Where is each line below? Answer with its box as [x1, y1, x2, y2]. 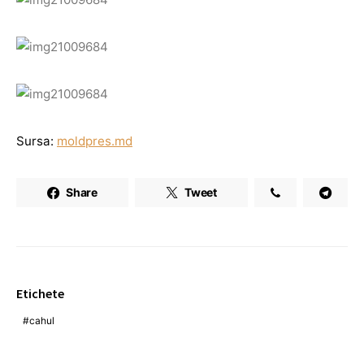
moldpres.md [57, 133, 132, 149]
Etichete [16, 285, 64, 301]
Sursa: [16, 133, 57, 149]
